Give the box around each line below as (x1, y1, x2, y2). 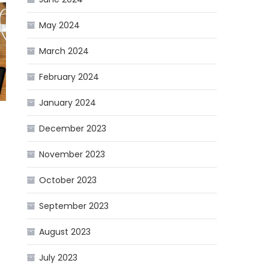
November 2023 (39, 148, 106, 161)
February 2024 (39, 71, 100, 83)
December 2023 (39, 122, 107, 135)
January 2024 (39, 97, 97, 109)
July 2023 (39, 252, 78, 264)
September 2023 (39, 200, 109, 213)
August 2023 (39, 226, 91, 238)
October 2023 (39, 174, 97, 187)
